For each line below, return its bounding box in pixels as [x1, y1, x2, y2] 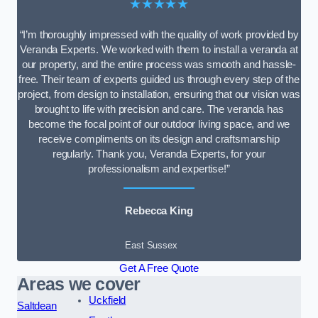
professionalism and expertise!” [88, 163, 230, 175]
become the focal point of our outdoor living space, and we [28, 119, 290, 131]
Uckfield [89, 294, 126, 306]
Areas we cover [17, 274, 141, 294]
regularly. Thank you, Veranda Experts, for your [52, 148, 266, 160]
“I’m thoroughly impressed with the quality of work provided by [19, 29, 299, 41]
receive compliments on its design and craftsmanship [38, 133, 280, 146]
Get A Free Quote [119, 262, 199, 274]
